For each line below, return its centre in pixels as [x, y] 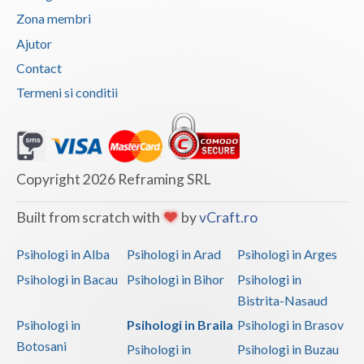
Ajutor [34, 43]
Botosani [41, 345]
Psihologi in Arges [287, 254]
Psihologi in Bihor [175, 279]
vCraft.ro [228, 218]
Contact [39, 68]
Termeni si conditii [67, 93]
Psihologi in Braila [180, 324]
